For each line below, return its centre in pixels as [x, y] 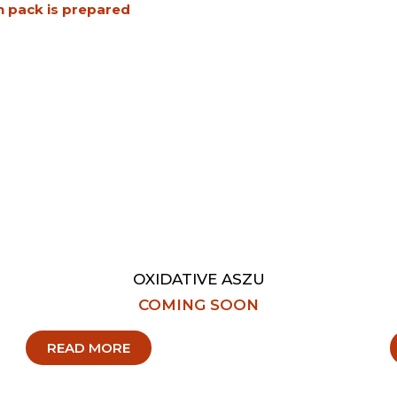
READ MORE [88, 348]
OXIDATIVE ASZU [198, 280]
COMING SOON [198, 305]
